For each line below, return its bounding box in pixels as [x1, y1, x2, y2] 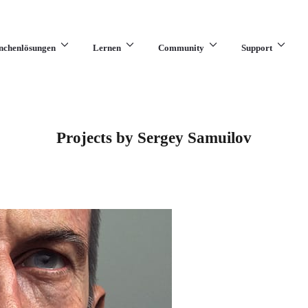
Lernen [93, 43, 121, 53]
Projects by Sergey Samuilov [56, 129, 252, 147]
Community [158, 43, 204, 53]
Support [241, 43, 272, 53]
